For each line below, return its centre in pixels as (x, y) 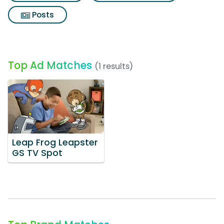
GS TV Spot (37, 153)
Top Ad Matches (50, 65)
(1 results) (114, 66)
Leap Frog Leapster (55, 142)
